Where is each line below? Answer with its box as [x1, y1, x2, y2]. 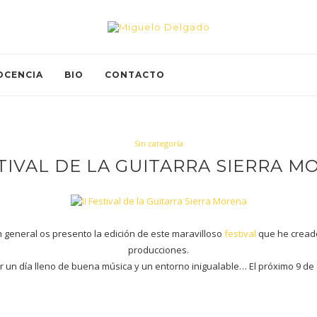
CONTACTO [105, 69, 165, 80]
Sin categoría [134, 138, 183, 149]
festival [224, 227, 256, 240]
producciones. [128, 243, 189, 256]
